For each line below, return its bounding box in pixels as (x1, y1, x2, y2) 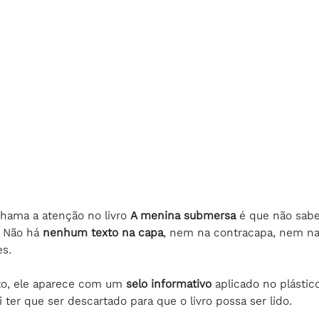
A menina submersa (130, 209, 239, 223)
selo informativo (126, 277, 211, 291)
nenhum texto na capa (43, 226, 163, 240)
